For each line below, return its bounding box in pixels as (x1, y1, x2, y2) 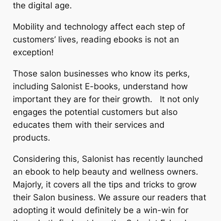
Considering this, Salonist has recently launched (12, 153, 203, 164)
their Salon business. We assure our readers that (12, 192, 206, 202)
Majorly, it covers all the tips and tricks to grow (12, 179, 197, 189)
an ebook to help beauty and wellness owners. (12, 166, 198, 177)
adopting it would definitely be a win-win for (12, 205, 188, 215)
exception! (12, 47, 54, 57)
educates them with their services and (12, 119, 165, 130)
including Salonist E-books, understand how (12, 81, 188, 91)
